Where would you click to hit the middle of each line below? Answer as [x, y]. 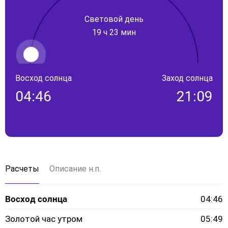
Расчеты [22, 169]
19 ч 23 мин [114, 32]
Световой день [114, 19]
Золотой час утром [44, 219]
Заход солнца [187, 78]
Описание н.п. [75, 169]
